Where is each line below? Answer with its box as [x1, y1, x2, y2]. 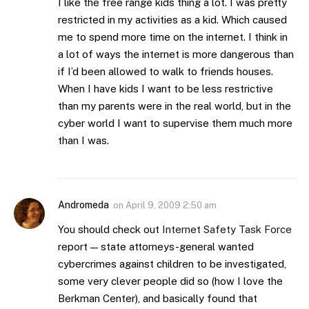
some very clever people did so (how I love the [58, 275, 283, 288]
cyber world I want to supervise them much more [58, 117, 292, 130]
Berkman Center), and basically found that [58, 292, 257, 305]
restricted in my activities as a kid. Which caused [58, 14, 287, 26]
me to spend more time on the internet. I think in [58, 31, 288, 43]
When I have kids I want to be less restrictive [58, 83, 273, 95]
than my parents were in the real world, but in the [58, 100, 291, 112]
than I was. [58, 134, 109, 147]
